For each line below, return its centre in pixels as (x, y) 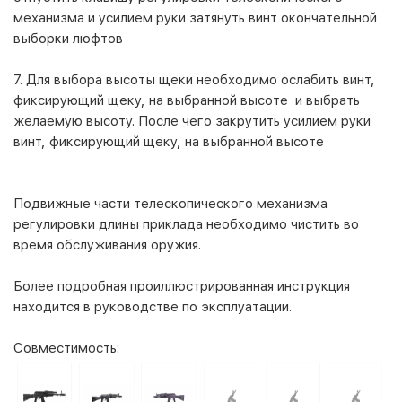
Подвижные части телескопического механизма (170, 203)
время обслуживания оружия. (107, 245)
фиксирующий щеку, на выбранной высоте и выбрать (187, 100)
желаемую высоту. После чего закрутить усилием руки (192, 121)
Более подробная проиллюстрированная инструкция (182, 286)
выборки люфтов (70, 38)
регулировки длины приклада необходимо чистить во (186, 224)
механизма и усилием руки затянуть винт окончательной (195, 17)
